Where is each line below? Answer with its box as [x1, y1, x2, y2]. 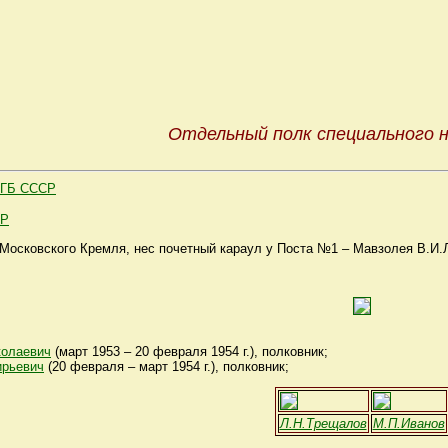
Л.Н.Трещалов [279, 415, 367, 431]
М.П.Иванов [372, 415, 445, 431]
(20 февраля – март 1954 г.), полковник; [44, 358, 289, 374]
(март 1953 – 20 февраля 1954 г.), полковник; [51, 343, 328, 359]
